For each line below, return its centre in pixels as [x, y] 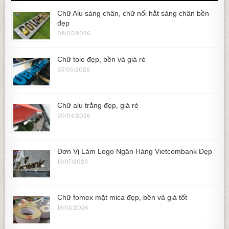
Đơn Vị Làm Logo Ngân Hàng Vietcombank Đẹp [135, 151]
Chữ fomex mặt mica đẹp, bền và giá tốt [122, 197]
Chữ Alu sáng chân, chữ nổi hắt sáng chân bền [133, 13]
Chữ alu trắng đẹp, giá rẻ [98, 105]
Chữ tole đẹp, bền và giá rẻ [102, 59]
